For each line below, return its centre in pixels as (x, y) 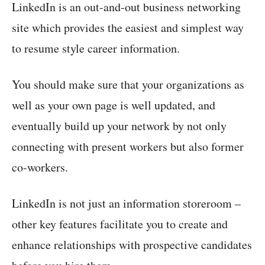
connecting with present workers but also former (128, 147)
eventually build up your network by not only (119, 126)
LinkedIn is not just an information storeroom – (126, 203)
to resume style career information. (96, 49)
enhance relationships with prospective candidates (132, 245)
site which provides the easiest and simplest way (128, 28)
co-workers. (40, 167)
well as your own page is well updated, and (114, 105)
